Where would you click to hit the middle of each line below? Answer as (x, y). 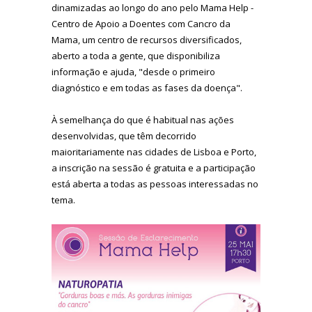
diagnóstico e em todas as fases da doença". (147, 87)
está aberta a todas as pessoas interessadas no (155, 184)
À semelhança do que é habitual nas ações (143, 119)
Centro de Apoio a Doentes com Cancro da (141, 23)
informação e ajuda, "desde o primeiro (133, 71)
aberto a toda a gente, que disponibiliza (136, 55)
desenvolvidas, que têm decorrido (124, 135)
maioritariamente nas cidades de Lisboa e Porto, (154, 151)
